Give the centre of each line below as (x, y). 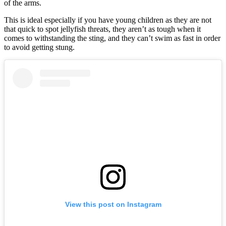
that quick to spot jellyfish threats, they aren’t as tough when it (102, 29)
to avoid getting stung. (39, 47)
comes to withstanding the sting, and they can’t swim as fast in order (112, 38)
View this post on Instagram (113, 204)
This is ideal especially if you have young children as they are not (108, 20)
